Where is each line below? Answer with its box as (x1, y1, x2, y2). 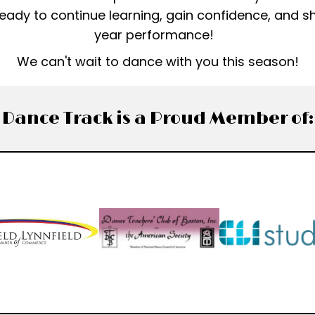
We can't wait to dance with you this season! (16, 52, 299, 70)
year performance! (94, 25, 221, 44)
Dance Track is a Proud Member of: (1, 108, 314, 129)
